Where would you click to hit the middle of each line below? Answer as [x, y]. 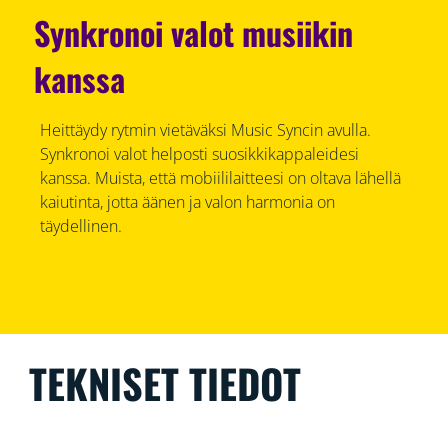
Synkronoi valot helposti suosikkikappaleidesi [199, 153]
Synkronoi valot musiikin [194, 32]
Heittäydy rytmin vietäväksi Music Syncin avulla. [205, 129]
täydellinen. [80, 225]
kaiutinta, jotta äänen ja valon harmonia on [187, 201]
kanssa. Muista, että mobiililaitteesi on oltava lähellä [220, 177]
